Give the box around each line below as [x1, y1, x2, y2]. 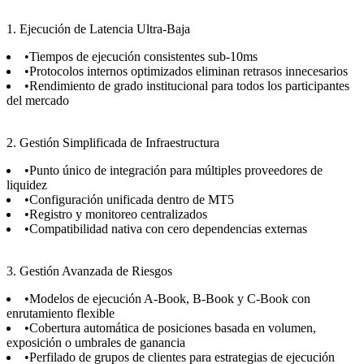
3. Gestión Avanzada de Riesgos [6, 263, 172, 278]
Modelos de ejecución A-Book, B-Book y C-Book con [29, 291, 310, 305]
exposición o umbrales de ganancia [6, 335, 185, 349]
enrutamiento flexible [6, 305, 115, 320]
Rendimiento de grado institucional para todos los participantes [29, 78, 349, 93]
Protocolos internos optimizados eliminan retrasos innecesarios [29, 63, 348, 78]
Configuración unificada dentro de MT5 [29, 192, 234, 206]
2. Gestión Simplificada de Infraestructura [6, 135, 219, 149]
